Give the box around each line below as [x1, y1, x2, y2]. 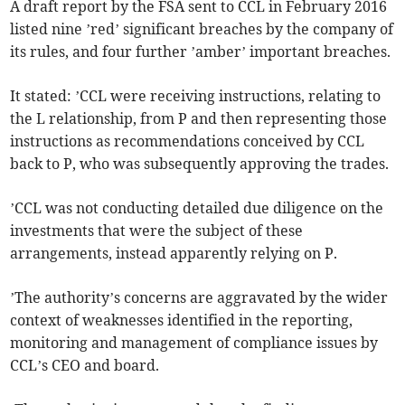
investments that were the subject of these [10, 221, 304, 240]
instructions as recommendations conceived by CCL [10, 131, 365, 150]
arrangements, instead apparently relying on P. [10, 243, 338, 262]
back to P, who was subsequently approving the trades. [10, 154, 390, 173]
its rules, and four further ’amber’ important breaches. [10, 42, 391, 61]
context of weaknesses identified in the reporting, [10, 310, 353, 329]
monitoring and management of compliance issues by [10, 333, 379, 352]
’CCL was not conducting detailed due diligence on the [10, 198, 384, 217]
